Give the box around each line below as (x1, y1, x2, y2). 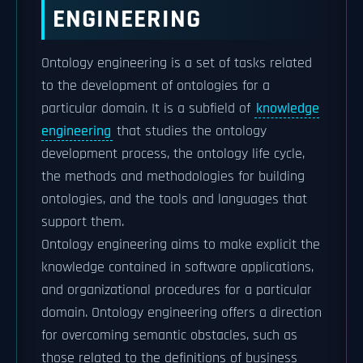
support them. (41, 213, 124, 231)
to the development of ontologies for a (41, 77, 270, 95)
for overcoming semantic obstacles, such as (41, 327, 297, 344)
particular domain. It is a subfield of (41, 100, 254, 117)
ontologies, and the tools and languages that (41, 190, 307, 208)
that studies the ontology (113, 122, 267, 140)
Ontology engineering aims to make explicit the (41, 236, 320, 254)
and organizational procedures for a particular (41, 281, 312, 299)
